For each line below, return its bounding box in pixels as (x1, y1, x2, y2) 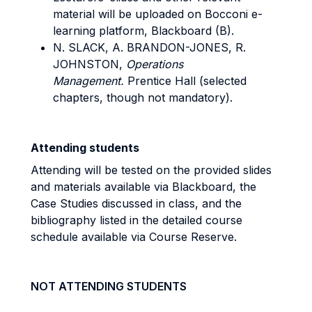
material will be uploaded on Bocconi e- (53, 7, 263, 21)
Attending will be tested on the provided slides (31, 163, 272, 177)
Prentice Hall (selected (127, 74, 247, 88)
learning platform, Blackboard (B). (53, 24, 234, 38)
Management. (53, 74, 127, 88)
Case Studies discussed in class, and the (31, 196, 242, 210)
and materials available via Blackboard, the (31, 180, 256, 194)
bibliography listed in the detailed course (31, 213, 242, 227)
